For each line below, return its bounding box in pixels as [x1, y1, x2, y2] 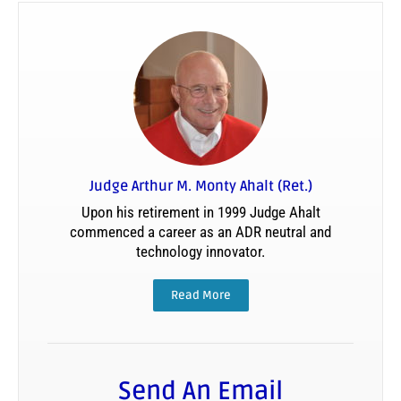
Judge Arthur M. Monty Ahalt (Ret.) [89, 176, 312, 195]
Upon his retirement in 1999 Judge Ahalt [81, 202, 320, 221]
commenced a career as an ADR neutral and [70, 222, 331, 241]
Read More [170, 287, 231, 303]
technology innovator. [136, 242, 265, 260]
